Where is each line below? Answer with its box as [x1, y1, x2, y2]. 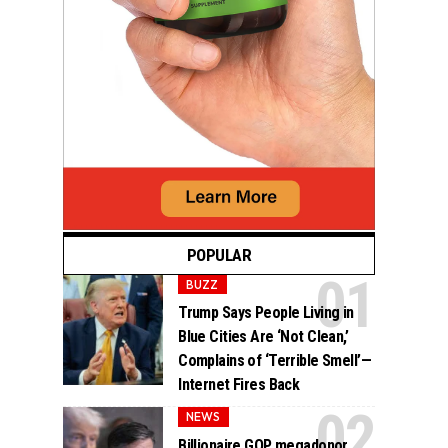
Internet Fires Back [178, 375, 300, 395]
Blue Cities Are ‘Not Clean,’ [178, 327, 349, 347]
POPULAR [186, 245, 252, 266]
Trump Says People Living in [178, 303, 354, 323]
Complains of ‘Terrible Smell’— [178, 351, 371, 371]
